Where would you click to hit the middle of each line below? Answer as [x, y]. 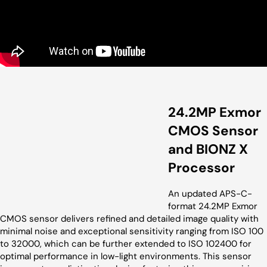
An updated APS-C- [210, 194]
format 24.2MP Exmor [213, 207]
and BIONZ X [208, 149]
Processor [201, 167]
